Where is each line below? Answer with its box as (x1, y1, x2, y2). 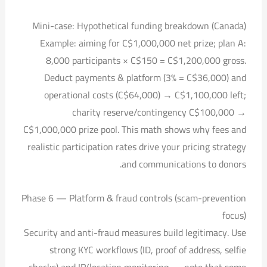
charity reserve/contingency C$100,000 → (72, 103, 247, 121)
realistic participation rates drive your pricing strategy (27, 137, 247, 156)
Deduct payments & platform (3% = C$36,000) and (44, 68, 247, 86)
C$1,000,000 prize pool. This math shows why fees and (23, 120, 247, 138)
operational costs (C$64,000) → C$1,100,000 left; (44, 85, 247, 104)
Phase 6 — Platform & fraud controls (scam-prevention (21, 188, 247, 207)
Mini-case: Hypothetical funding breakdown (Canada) (32, 16, 247, 35)
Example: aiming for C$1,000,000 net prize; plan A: (40, 33, 247, 52)
